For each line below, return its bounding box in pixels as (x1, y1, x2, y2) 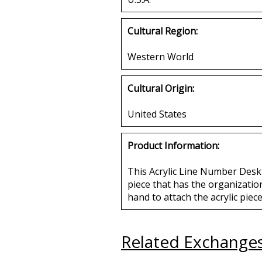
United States (127, 107, 187, 120)
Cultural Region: (127, 24, 198, 37)
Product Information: (127, 139, 219, 152)
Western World (127, 50, 194, 63)
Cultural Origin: (127, 81, 194, 95)
